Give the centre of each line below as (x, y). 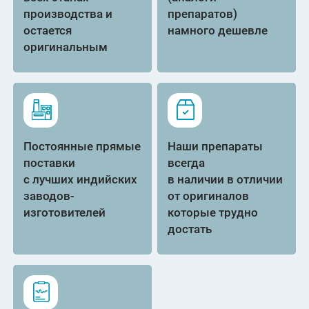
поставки (50, 163)
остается (48, 30)
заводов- (49, 196)
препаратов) (203, 14)
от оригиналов (209, 196)
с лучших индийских (81, 179)
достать (190, 229)
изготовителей (65, 212)
